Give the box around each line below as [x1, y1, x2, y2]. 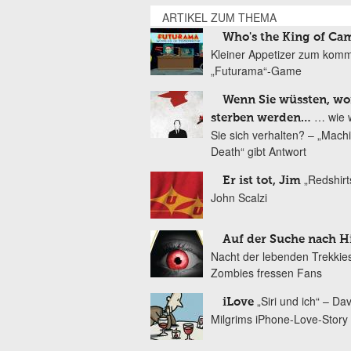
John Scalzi [211, 190, 267, 205]
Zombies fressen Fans [211, 265, 322, 280]
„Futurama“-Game [211, 63, 302, 78]
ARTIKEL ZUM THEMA [162, 9, 277, 25]
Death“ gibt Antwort [211, 143, 306, 159]
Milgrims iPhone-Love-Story [211, 311, 348, 327]
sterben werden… [211, 112, 311, 124]
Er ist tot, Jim [223, 175, 301, 186]
